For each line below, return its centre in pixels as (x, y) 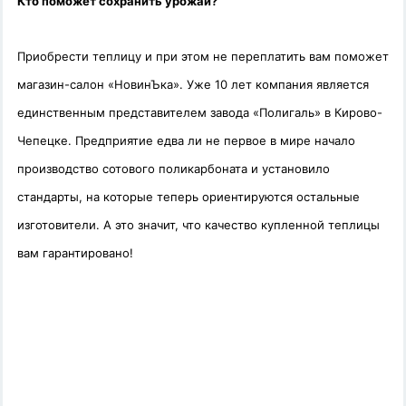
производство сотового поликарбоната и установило (174, 169)
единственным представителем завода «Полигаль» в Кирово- (200, 113)
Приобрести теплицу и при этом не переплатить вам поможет (203, 57)
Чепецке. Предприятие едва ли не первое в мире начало (186, 141)
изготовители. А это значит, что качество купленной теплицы (198, 225)
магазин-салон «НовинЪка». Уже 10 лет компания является (193, 85)
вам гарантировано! (75, 253)
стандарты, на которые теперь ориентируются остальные (188, 197)
